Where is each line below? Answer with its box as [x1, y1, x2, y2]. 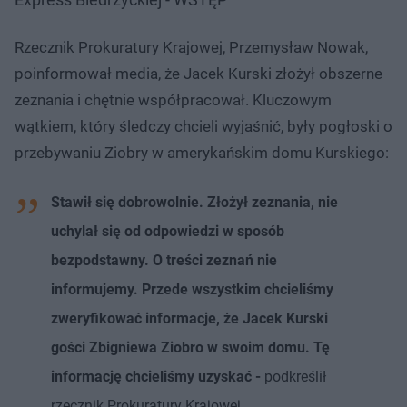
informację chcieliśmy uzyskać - [51, 367, 264, 385]
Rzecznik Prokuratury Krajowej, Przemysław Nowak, [15, 37, 368, 56]
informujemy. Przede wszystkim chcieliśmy [51, 280, 333, 298]
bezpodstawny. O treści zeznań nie [51, 251, 277, 269]
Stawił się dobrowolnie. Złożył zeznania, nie [51, 193, 338, 211]
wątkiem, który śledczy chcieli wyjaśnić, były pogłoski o [15, 116, 392, 135]
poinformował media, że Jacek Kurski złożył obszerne [15, 64, 382, 83]
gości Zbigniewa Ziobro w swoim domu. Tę [51, 338, 330, 356]
